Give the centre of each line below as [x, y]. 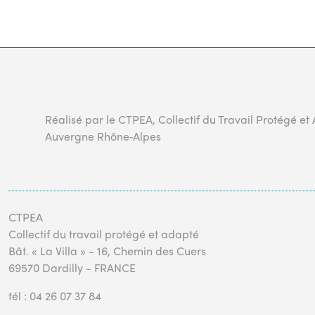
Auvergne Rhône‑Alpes [103, 136]
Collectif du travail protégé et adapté [104, 234]
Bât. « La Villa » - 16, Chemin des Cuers [107, 251]
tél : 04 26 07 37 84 [55, 296]
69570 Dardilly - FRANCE [72, 268]
